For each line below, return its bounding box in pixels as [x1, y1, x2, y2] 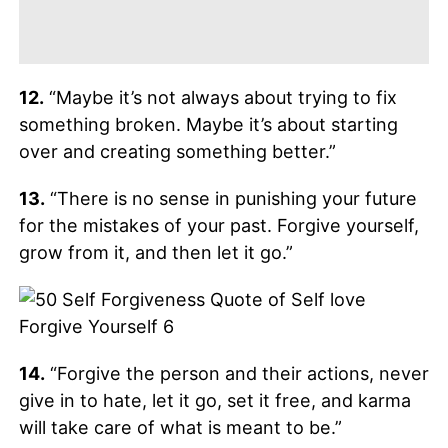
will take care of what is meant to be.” [18, 416, 342, 438]
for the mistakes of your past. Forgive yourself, [18, 214, 419, 236]
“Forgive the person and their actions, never [44, 362, 429, 384]
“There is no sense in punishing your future [44, 187, 417, 209]
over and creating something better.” [18, 140, 336, 162]
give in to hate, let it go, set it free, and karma [18, 389, 411, 411]
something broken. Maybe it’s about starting [18, 113, 398, 135]
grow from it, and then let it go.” [18, 241, 293, 263]
